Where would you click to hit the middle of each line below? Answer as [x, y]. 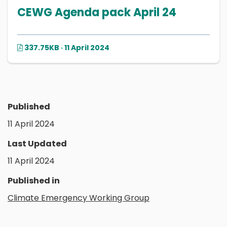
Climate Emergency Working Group [79, 198]
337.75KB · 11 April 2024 [66, 48]
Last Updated [37, 144]
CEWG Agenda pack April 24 [97, 13]
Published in [34, 181]
